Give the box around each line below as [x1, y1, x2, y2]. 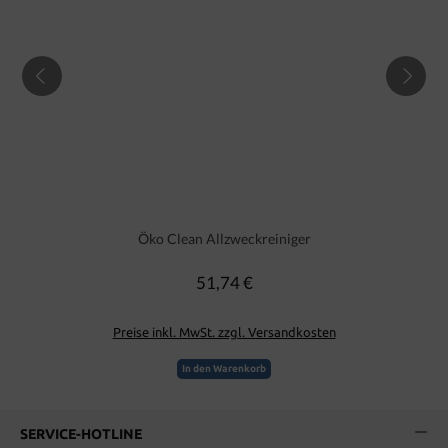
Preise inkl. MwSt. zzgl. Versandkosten [112, 324, 336, 339]
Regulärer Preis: [223, 274, 302, 287]
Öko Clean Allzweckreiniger [137, 230, 311, 248]
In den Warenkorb [182, 363, 266, 375]
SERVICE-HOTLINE [20, 426, 142, 443]
